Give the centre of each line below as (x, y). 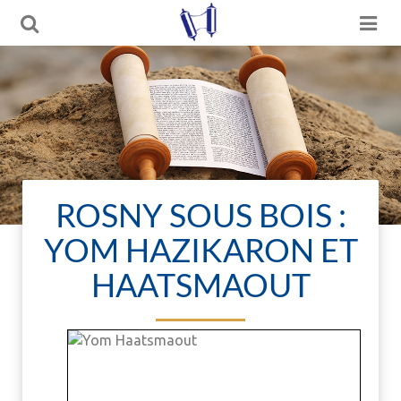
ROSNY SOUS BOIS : (200, 215)
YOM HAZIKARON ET (200, 250)
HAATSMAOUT (200, 285)
